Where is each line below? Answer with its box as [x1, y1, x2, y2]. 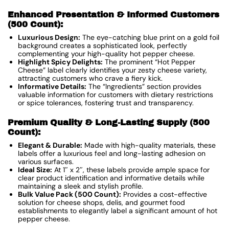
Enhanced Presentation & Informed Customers [8, 10, 219, 19]
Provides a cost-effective [121, 190, 207, 199]
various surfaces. [18, 157, 74, 167]
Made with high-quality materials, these [82, 141, 216, 150]
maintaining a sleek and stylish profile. [18, 181, 143, 191]
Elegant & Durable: [18, 141, 82, 150]
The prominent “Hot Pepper [103, 57, 195, 67]
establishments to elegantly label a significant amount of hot [18, 206, 217, 216]
